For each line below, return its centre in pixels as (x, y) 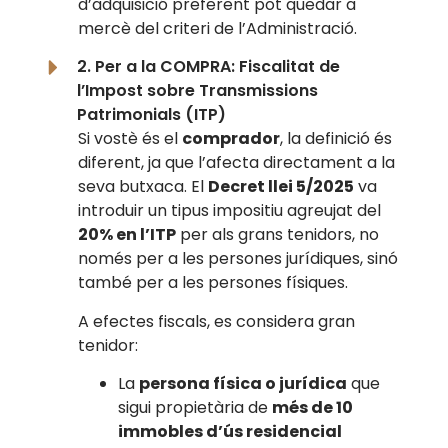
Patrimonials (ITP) (152, 115)
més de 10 (313, 407)
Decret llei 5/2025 (281, 187)
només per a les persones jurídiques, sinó (238, 259)
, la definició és (336, 139)
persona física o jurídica (243, 383)
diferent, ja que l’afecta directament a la (237, 163)
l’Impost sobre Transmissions (198, 91)
